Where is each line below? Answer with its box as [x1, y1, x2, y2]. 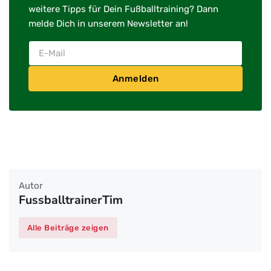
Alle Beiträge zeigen [27, 223, 109, 232]
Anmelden [112, 73, 159, 85]
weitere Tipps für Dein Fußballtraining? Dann [28, 4, 218, 15]
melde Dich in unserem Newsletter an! [28, 18, 188, 30]
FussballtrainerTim [19, 192, 123, 209]
